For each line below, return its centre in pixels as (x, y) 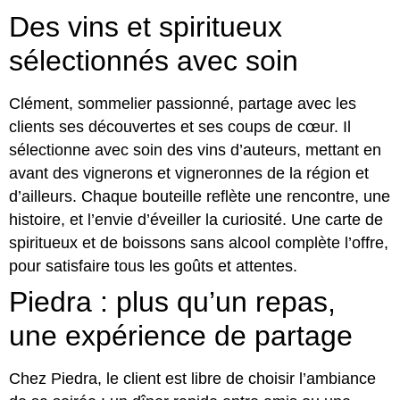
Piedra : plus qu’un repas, (172, 302)
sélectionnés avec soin (154, 61)
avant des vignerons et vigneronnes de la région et (189, 173)
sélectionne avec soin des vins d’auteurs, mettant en (195, 150)
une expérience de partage (181, 336)
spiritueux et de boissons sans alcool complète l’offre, (199, 243)
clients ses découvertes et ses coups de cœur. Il (180, 127)
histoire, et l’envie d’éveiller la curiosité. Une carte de (196, 220)
